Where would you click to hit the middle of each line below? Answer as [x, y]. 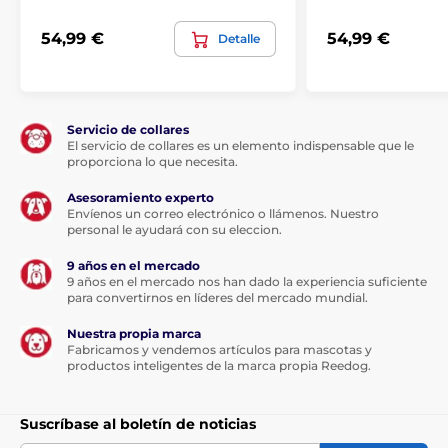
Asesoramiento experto [140, 197]
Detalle [239, 38]
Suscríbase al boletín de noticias [138, 423]
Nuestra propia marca [134, 333]
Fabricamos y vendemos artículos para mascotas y [219, 349]
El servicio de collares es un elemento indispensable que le [240, 145]
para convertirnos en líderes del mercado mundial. [217, 297]
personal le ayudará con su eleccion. [174, 229]
